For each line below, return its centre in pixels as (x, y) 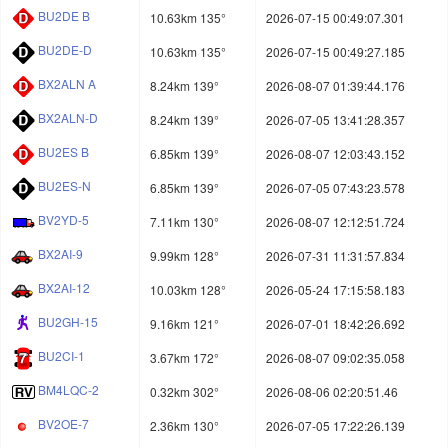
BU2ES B (63, 152)
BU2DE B (64, 16)
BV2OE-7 (63, 424)
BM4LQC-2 (68, 390)
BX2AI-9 (60, 254)
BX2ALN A (67, 84)
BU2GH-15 (68, 322)
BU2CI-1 (61, 356)
